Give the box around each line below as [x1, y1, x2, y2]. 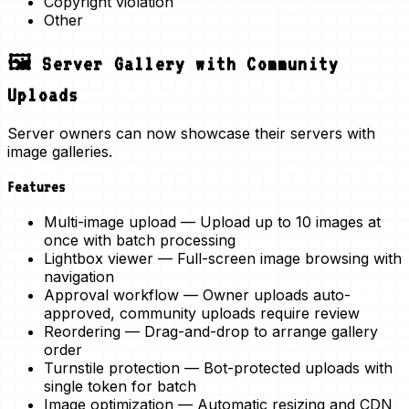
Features [7, 178, 66, 196]
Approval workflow [44, 285, 179, 304]
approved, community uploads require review [44, 303, 360, 322]
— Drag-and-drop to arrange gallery [121, 321, 378, 341]
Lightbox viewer [44, 248, 153, 267]
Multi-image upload [44, 212, 176, 231]
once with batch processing [44, 230, 236, 249]
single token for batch [44, 376, 196, 395]
